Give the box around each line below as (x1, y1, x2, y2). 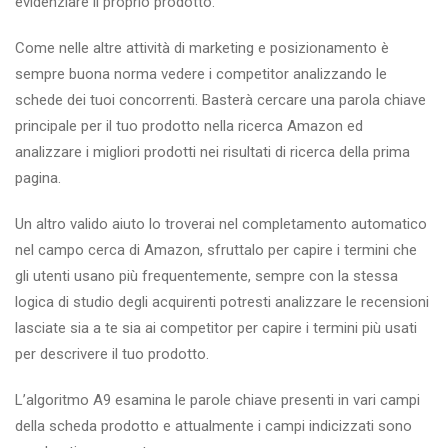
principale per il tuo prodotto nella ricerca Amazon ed (15, 117, 363, 136)
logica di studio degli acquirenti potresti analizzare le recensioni (15, 293, 429, 312)
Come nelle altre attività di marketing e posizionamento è (15, 39, 389, 58)
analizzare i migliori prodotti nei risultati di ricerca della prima (15, 143, 410, 162)
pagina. (15, 169, 61, 188)
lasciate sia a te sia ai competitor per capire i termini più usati (15, 319, 417, 338)
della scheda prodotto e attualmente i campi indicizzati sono (15, 417, 412, 436)
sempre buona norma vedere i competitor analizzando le (15, 65, 387, 84)
